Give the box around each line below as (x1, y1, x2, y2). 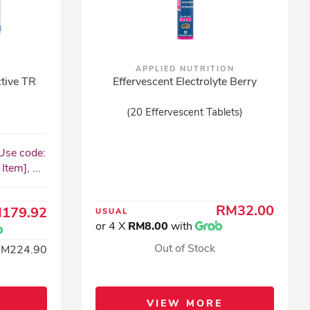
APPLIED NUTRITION (135, 64, 235, 74)
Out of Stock (154, 241, 216, 256)
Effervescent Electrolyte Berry (113, 74, 257, 89)
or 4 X (95, 219, 129, 234)
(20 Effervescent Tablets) (127, 105, 244, 119)
